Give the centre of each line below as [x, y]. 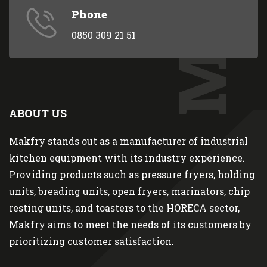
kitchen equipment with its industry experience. [127, 158]
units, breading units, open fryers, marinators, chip [129, 191]
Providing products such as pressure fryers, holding [132, 175]
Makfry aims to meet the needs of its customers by [130, 225]
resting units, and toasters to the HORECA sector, [124, 208]
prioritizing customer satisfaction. [91, 241]
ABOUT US [38, 114]
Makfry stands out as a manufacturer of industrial [128, 141]
